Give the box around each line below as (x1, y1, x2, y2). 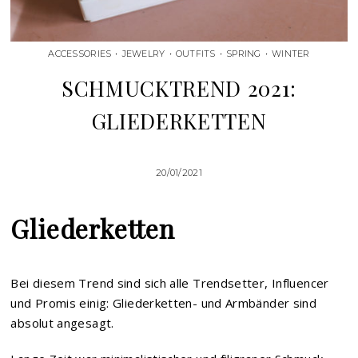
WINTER (272, 48, 310, 60)
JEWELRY (121, 48, 165, 60)
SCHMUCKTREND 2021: (61, 74, 296, 103)
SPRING (226, 48, 261, 60)
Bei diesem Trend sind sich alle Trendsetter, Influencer (10, 275, 329, 292)
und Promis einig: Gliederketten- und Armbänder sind (10, 295, 317, 312)
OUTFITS (175, 48, 216, 60)
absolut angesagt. (10, 315, 114, 332)
